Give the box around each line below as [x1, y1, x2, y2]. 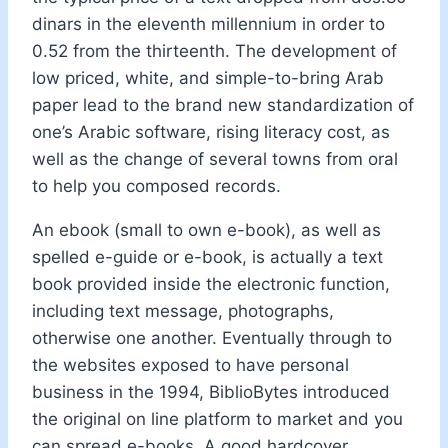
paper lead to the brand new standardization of [32, 94, 414, 115]
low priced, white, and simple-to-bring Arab [32, 67, 384, 88]
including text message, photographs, [32, 300, 334, 321]
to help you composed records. [32, 175, 281, 196]
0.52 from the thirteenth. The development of [32, 40, 397, 61]
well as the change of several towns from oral [32, 148, 398, 169]
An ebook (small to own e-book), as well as [32, 219, 381, 240]
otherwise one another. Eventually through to [32, 327, 392, 348]
